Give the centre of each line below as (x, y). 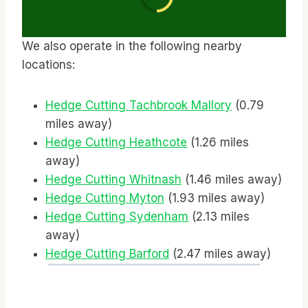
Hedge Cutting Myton (105, 198)
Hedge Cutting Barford (107, 253)
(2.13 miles (219, 216)
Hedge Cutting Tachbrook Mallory (139, 105)
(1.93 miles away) (214, 198)
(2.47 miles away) (220, 253)
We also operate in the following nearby (132, 46)
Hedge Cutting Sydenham (117, 216)
